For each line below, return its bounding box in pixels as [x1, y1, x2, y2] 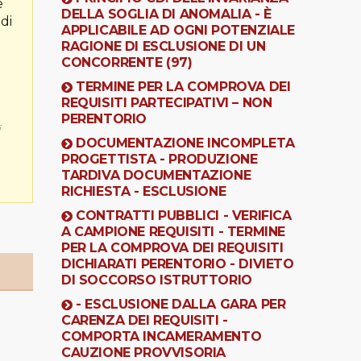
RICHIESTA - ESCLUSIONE [61, 183, 226, 199]
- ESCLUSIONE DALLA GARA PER [76, 296, 286, 312]
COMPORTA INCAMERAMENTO [61, 328, 262, 344]
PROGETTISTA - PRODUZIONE [61, 151, 258, 167]
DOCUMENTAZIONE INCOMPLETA [76, 135, 295, 151]
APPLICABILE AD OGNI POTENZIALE [61, 22, 296, 38]
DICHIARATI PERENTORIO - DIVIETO [61, 255, 294, 272]
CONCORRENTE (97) [61, 54, 193, 70]
